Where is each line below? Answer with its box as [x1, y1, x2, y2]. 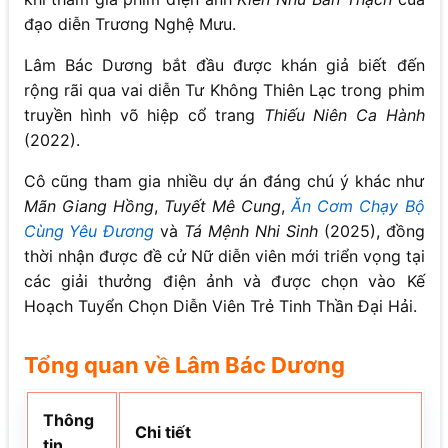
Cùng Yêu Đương [23, 221, 155, 242]
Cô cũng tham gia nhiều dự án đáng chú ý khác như [23, 171, 425, 192]
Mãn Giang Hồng [23, 196, 154, 217]
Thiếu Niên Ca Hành [263, 105, 425, 126]
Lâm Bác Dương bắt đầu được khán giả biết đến [23, 55, 425, 76]
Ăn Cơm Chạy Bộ [291, 196, 425, 217]
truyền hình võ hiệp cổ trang [23, 105, 264, 126]
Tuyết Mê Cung [163, 196, 282, 217]
